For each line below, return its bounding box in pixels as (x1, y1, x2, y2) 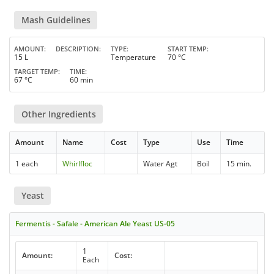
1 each (15, 158, 39, 169)
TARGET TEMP (14, 67, 58, 76)
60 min (70, 75, 93, 86)
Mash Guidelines (21, 14, 91, 26)
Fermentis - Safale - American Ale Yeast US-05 (15, 218, 176, 229)
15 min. (226, 158, 252, 169)
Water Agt (143, 158, 178, 169)
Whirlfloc (62, 158, 93, 169)
